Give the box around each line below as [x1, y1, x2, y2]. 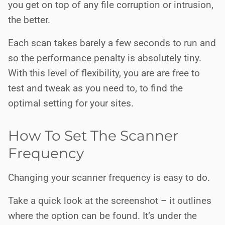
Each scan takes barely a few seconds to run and [8, 37, 216, 49]
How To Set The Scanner [8, 127, 178, 144]
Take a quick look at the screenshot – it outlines [8, 195, 211, 206]
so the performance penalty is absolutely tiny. [8, 52, 201, 64]
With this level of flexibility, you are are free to [8, 67, 200, 79]
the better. [8, 14, 50, 26]
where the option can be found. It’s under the [8, 210, 197, 221]
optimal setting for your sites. [8, 97, 134, 109]
